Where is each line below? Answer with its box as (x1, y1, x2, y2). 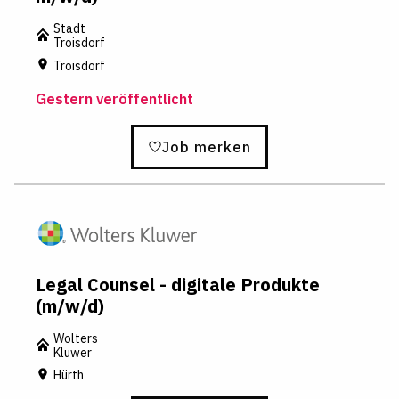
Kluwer (53, 344, 92, 361)
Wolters (53, 330, 98, 346)
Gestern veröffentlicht (36, 89, 193, 108)
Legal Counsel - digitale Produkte (36, 272, 320, 297)
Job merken (162, 137, 251, 156)
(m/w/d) (36, 293, 104, 318)
